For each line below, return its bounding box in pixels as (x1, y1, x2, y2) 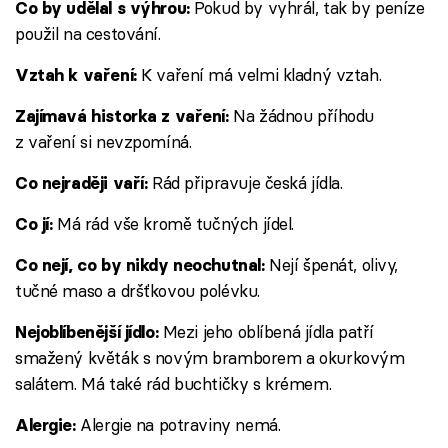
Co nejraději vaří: (15, 173, 152, 194)
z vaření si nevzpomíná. (15, 131, 192, 153)
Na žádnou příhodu (233, 105, 375, 127)
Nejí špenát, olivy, (269, 254, 399, 276)
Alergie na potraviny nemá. (80, 414, 281, 436)
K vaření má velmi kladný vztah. (136, 64, 382, 86)
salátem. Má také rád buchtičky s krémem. (15, 373, 332, 395)
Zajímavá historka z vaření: (15, 106, 234, 127)
